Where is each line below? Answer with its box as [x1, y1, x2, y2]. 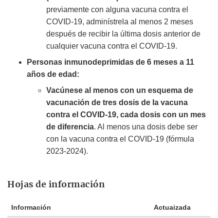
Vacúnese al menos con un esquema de [46, 86, 193, 95]
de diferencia [46, 123, 94, 131]
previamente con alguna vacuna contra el [46, 5, 188, 14]
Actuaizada [154, 203, 191, 212]
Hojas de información [7, 179, 107, 190]
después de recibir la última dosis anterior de [46, 30, 200, 38]
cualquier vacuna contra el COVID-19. [46, 42, 177, 51]
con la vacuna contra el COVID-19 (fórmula [46, 135, 194, 144]
